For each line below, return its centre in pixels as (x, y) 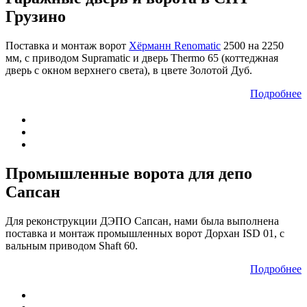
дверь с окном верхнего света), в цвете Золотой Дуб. (129, 70)
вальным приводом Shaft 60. (72, 245)
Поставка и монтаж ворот (67, 45)
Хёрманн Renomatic (175, 45)
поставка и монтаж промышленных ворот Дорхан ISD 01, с (145, 233)
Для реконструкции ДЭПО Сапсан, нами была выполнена (142, 221)
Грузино (36, 17)
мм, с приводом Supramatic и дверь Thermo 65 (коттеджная (142, 58)
